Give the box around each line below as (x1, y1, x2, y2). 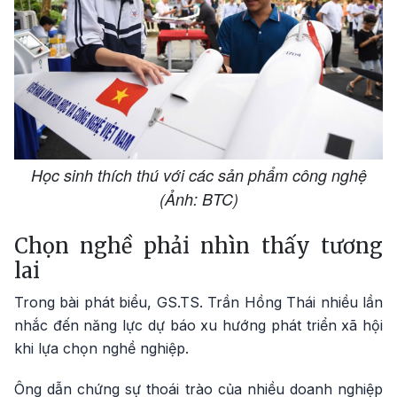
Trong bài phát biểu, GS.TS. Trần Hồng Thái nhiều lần (14, 292, 383, 311)
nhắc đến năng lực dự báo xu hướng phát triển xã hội (14, 315, 383, 334)
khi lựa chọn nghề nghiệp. (14, 339, 189, 357)
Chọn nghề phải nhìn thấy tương (14, 232, 383, 259)
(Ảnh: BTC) (159, 187, 238, 210)
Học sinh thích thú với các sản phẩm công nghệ (30, 163, 367, 186)
